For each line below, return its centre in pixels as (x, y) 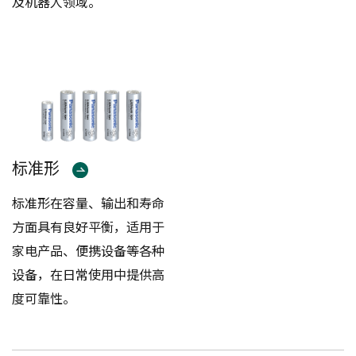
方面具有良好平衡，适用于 (89, 226)
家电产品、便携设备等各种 (89, 250)
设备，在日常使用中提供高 (89, 274)
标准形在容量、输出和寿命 (89, 202)
